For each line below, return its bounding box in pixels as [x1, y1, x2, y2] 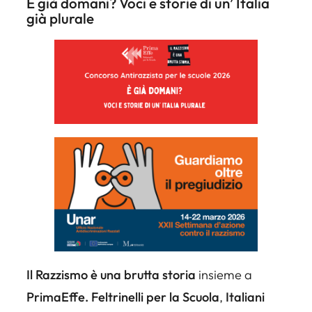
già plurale [26, 8, 94, 27]
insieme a [198, 267, 252, 283]
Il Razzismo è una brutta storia [26, 267, 198, 283]
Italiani [226, 289, 265, 306]
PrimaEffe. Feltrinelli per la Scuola [26, 289, 219, 306]
